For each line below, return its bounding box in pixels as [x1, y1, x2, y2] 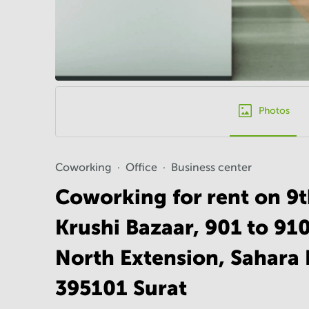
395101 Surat [55, 276, 187, 299]
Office [126, 161, 157, 173]
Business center [171, 161, 252, 173]
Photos [258, 106, 290, 116]
